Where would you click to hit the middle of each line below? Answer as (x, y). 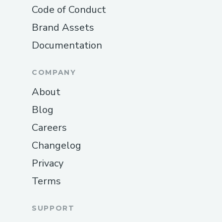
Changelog (56, 146)
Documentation (67, 46)
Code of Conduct (69, 10)
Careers (49, 128)
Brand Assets (63, 28)
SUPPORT (53, 208)
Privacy (48, 164)
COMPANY (54, 73)
